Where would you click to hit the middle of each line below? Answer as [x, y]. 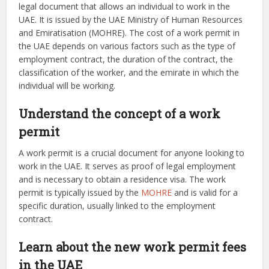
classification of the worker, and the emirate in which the [129, 73]
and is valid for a [205, 193]
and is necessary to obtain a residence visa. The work [122, 180]
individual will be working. [67, 86]
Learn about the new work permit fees [133, 247]
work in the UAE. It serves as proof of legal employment [128, 166]
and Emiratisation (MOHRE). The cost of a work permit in [129, 33]
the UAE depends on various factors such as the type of [127, 46]
